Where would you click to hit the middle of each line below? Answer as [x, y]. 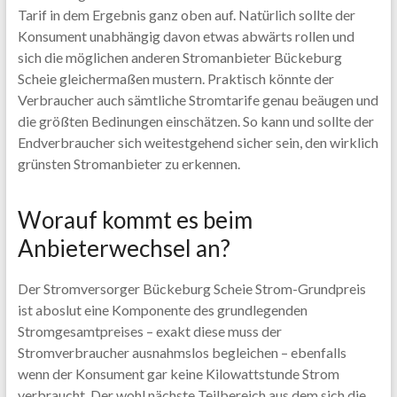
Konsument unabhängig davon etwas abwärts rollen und [186, 36]
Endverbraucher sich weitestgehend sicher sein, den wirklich [198, 142]
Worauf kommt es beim [135, 220]
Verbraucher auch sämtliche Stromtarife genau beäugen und [198, 100]
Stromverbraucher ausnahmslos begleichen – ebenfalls [182, 352]
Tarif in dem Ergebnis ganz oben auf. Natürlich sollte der [186, 15]
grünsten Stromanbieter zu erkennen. [128, 163]
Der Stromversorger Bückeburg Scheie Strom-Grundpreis [191, 288]
